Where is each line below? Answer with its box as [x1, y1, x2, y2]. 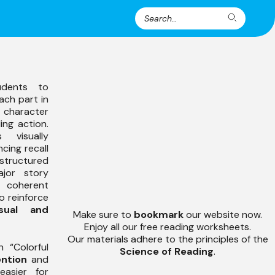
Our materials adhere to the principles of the [67, 233, 268, 246]
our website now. [186, 208, 262, 221]
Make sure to [73, 208, 134, 221]
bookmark [134, 208, 186, 221]
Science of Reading [120, 245, 214, 258]
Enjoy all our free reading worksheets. [84, 220, 251, 233]
